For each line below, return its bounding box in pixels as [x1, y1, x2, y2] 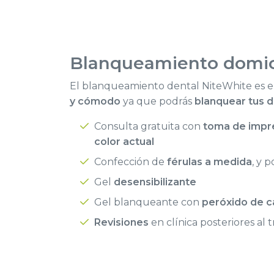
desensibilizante [114, 176, 196, 188]
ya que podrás [120, 95, 194, 108]
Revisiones [94, 217, 149, 229]
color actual [94, 136, 154, 148]
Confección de [94, 156, 167, 168]
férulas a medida [167, 156, 252, 168]
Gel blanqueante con [94, 196, 202, 209]
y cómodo [70, 95, 120, 108]
